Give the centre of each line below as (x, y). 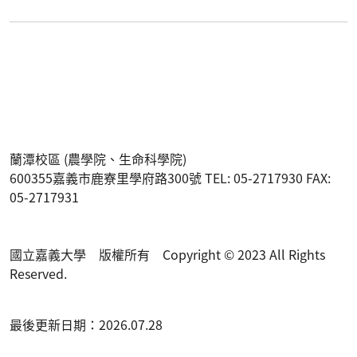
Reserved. (38, 273)
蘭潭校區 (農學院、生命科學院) (98, 158)
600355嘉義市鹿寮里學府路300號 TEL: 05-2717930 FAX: (170, 177)
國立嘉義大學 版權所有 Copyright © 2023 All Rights (167, 254)
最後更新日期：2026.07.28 (86, 324)
